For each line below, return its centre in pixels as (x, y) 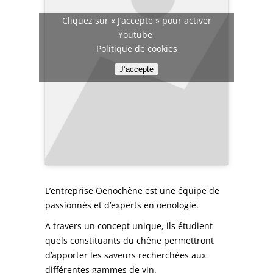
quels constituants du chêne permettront (129, 240)
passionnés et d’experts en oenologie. (122, 205)
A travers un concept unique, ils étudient (129, 225)
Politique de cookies (136, 49)
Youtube (136, 35)
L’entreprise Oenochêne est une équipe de (132, 190)
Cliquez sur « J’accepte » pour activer (136, 21)
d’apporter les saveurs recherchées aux (126, 255)
